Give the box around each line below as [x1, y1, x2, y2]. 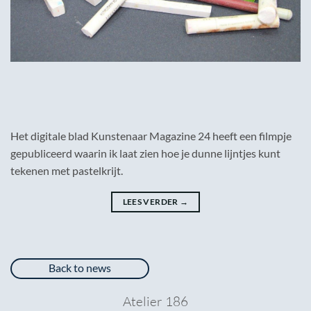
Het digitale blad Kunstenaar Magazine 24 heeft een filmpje [10, 129, 292, 143]
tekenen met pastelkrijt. [10, 164, 123, 178]
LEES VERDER [122, 196, 180, 208]
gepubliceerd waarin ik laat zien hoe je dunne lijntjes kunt [10, 146, 280, 160]
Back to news [49, 261, 111, 275]
